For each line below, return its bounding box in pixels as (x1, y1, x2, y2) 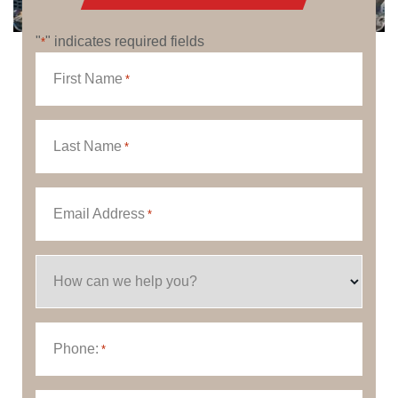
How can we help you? (53, 274, 197, 290)
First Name (53, 71, 123, 87)
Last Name (53, 139, 122, 155)
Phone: (53, 341, 99, 357)
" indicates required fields (45, 34, 204, 50)
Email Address (53, 206, 145, 222)
